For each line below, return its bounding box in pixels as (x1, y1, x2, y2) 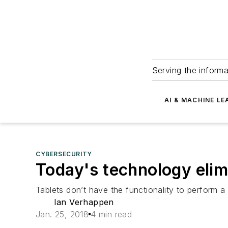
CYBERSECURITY (36, 150, 92, 158)
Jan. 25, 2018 (36, 209, 89, 219)
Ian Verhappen (53, 197, 114, 207)
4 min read (91, 209, 132, 219)
